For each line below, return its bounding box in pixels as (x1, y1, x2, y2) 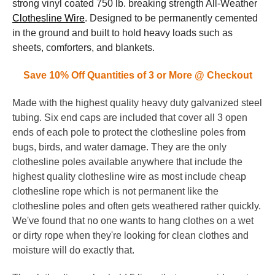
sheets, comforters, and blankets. (12, 42, 155, 53)
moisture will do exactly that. (12, 244, 134, 255)
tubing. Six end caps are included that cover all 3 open (12, 112, 247, 123)
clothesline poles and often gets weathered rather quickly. (12, 200, 261, 211)
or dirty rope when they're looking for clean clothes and (12, 230, 249, 241)
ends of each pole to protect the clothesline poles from (12, 126, 246, 137)
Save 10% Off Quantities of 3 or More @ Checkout (23, 69, 252, 80)
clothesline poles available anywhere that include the (12, 156, 242, 167)
